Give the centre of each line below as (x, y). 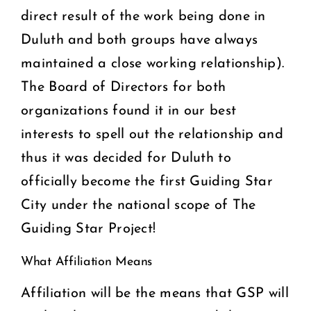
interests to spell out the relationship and (152, 134)
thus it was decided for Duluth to (126, 158)
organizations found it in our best (129, 111)
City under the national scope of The (138, 205)
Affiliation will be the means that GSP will (155, 293)
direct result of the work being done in (143, 16)
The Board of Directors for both (124, 87)
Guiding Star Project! (89, 229)
